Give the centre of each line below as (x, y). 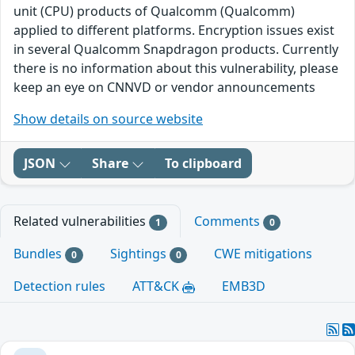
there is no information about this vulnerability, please (176, 68)
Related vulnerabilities (81, 221)
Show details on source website (108, 119)
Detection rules (59, 286)
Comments (228, 221)
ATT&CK (157, 286)
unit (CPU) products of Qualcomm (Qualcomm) (154, 11)
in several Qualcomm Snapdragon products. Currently (176, 49)
